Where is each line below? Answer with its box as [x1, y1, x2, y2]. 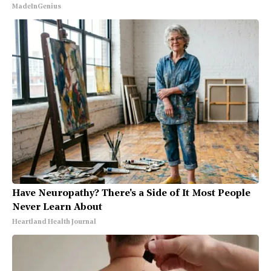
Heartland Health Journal [12, 219, 96, 226]
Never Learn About [12, 203, 102, 213]
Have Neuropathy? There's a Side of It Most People [12, 189, 250, 199]
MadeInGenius [12, 4, 61, 11]
